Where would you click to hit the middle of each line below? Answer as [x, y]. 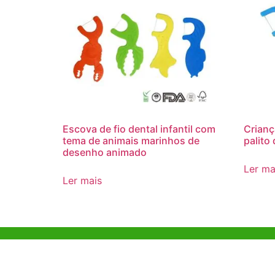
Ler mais [82, 181]
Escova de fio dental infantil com [139, 129]
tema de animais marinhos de [131, 141]
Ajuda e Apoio [131, 258]
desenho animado [105, 153]
